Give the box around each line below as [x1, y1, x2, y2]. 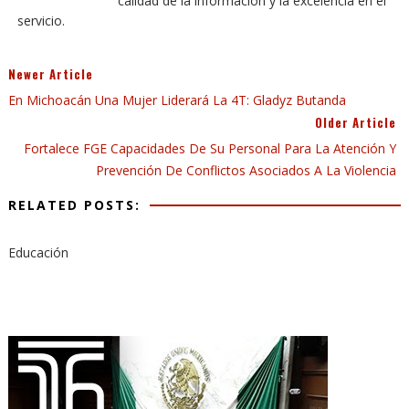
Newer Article [7, 65, 93, 83]
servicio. [16, 12, 65, 29]
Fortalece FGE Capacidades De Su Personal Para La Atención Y [24, 140, 397, 157]
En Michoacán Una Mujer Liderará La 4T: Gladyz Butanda [7, 91, 346, 109]
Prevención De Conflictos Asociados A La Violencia [96, 162, 397, 179]
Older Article [315, 113, 397, 131]
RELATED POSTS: [7, 196, 141, 214]
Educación [7, 244, 68, 261]
